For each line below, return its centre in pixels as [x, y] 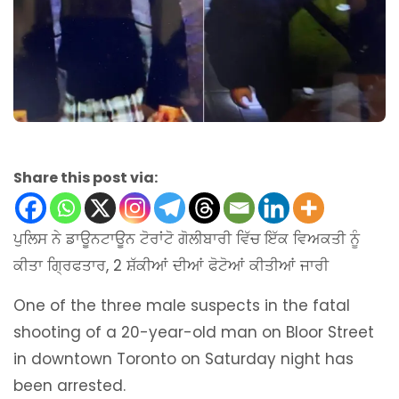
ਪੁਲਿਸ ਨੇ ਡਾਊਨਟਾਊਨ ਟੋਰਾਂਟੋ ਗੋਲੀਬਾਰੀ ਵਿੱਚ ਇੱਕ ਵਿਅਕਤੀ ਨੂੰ [187, 238]
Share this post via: [85, 177]
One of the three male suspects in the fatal [182, 305]
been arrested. [69, 385]
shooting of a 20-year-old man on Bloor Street [194, 332]
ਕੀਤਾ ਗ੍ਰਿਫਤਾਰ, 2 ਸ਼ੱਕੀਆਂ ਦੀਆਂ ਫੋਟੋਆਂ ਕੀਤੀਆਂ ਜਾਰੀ [171, 265]
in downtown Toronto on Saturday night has [183, 358]
